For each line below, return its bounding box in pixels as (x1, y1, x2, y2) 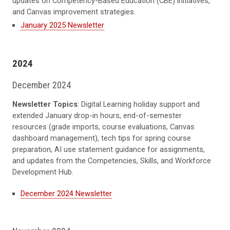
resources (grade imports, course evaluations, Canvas (12, 122, 195, 132)
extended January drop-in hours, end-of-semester (12, 111, 182, 121)
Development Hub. (12, 167, 73, 177)
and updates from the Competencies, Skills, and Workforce (12, 156, 211, 166)
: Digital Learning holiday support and (78, 100, 200, 109)
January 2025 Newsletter (21, 20, 104, 30)
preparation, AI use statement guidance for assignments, (12, 145, 205, 155)
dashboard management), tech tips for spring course (12, 133, 191, 143)
